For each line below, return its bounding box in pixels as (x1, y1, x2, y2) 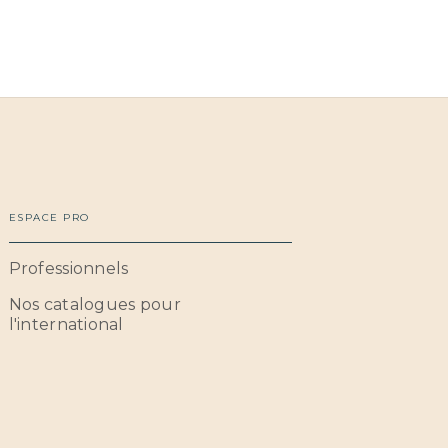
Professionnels (8, 259, 129, 279)
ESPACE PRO (8, 211, 90, 225)
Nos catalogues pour (8, 295, 181, 315)
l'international (8, 315, 124, 335)
